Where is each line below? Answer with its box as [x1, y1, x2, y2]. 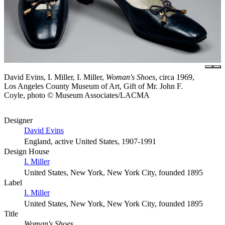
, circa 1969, [155, 73, 194, 82]
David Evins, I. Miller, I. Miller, [4, 73, 106, 82]
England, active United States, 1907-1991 [24, 137, 156, 146]
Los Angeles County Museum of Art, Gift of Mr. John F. [4, 82, 183, 91]
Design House [4, 147, 49, 156]
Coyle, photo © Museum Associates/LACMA [4, 91, 150, 100]
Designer [4, 116, 33, 125]
